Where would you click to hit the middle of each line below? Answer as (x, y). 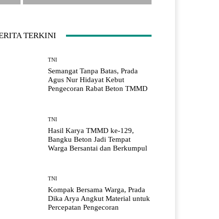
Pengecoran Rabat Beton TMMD (98, 89)
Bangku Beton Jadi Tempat (89, 139)
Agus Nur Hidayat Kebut (86, 80)
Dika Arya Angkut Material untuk (99, 198)
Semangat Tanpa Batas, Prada (93, 71)
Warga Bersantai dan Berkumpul (98, 148)
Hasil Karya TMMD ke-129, (91, 130)
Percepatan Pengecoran (84, 207)
